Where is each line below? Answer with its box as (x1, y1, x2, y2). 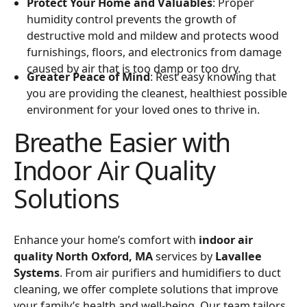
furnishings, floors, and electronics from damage (27, 44, 282, 60)
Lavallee (214, 248, 262, 264)
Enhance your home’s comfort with (13, 232, 199, 247)
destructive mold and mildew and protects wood (27, 27, 280, 43)
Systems (13, 265, 60, 280)
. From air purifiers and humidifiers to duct (59, 265, 281, 280)
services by (152, 248, 215, 264)
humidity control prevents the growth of (27, 11, 237, 27)
